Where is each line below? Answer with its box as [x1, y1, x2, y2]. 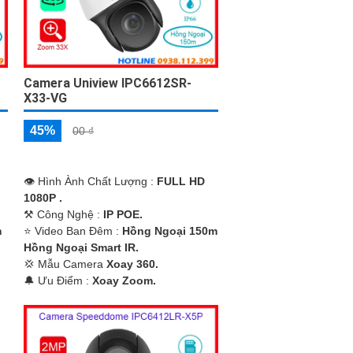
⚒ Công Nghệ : [24, 208, 104, 221]
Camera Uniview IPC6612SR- [24, 76, 192, 91]
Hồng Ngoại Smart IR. [24, 241, 139, 255]
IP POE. [103, 208, 143, 221]
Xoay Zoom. [92, 274, 157, 288]
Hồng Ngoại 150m [122, 225, 218, 238]
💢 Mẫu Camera [24, 258, 107, 271]
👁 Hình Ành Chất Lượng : [24, 175, 158, 188]
